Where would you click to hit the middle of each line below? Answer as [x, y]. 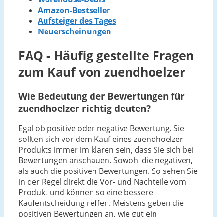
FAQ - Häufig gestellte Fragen [106, 55]
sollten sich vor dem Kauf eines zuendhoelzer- [102, 139]
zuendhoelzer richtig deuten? [85, 108]
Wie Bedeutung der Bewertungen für [101, 96]
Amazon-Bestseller [74, 10]
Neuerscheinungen [75, 32]
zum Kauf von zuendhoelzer [102, 71]
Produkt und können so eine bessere [86, 193]
